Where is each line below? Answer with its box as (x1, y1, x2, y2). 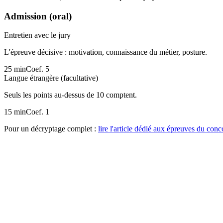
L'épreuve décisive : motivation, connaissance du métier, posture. (4, 48, 207, 57)
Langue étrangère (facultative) (4, 74, 98, 83)
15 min (4, 108, 26, 116)
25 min (4, 65, 26, 74)
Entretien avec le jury (4, 31, 71, 40)
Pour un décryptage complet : (4, 124, 96, 133)
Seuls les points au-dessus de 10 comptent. (4, 91, 137, 100)
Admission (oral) (4, 10, 72, 21)
